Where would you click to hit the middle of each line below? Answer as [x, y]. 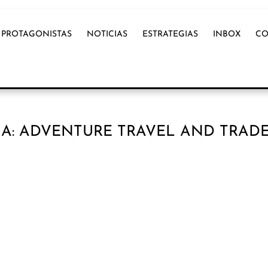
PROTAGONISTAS [37, 35]
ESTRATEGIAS [170, 35]
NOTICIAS [107, 35]
